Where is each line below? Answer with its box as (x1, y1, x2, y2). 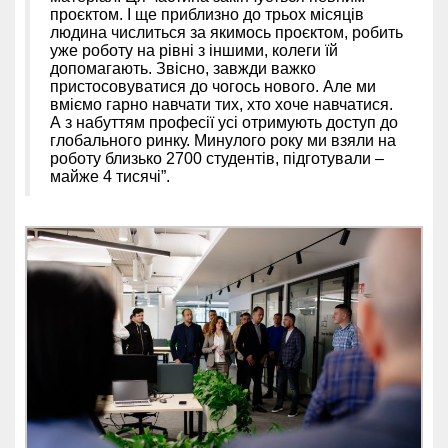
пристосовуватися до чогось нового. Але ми (50, 77, 376, 95)
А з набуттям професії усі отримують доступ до (50, 113, 398, 131)
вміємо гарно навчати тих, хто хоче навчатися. (50, 95, 393, 113)
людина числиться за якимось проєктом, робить (50, 23, 403, 41)
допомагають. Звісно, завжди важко (50, 59, 316, 77)
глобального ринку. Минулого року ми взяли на (50, 131, 396, 149)
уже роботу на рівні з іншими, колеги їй (50, 41, 338, 59)
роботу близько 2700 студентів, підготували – (50, 149, 384, 167)
